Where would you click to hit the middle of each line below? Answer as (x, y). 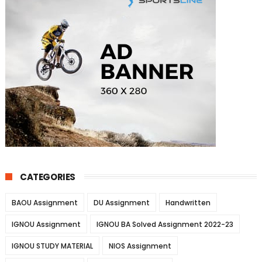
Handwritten (188, 203)
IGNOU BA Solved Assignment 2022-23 (165, 224)
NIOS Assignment (140, 246)
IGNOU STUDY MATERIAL (52, 246)
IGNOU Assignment (46, 224)
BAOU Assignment (44, 203)
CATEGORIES (47, 177)
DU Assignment (121, 203)
